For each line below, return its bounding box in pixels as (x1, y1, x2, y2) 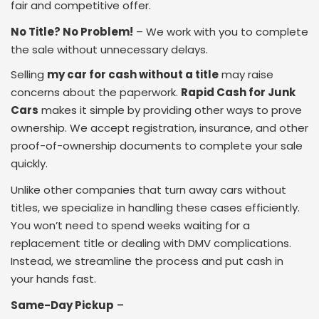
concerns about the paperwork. (11, 85, 181, 100)
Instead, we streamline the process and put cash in (11, 253, 283, 269)
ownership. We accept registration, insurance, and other (11, 120, 308, 136)
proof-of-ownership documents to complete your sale (11, 138, 303, 154)
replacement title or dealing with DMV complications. (11, 236, 291, 251)
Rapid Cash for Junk (181, 85, 296, 100)
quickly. (11, 156, 48, 172)
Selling (11, 67, 47, 83)
